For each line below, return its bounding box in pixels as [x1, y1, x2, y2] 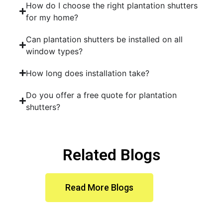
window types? [26, 46, 83, 56]
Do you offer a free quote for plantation [26, 90, 177, 100]
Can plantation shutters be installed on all [26, 34, 183, 44]
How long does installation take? [26, 68, 150, 78]
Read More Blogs [65, 182, 133, 193]
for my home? [26, 12, 79, 22]
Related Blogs [63, 145, 160, 164]
